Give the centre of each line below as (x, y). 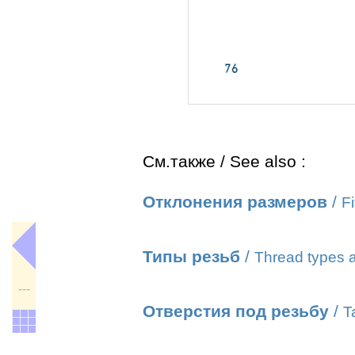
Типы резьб (191, 257)
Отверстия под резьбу (236, 311)
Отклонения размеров (235, 202)
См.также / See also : (224, 162)
